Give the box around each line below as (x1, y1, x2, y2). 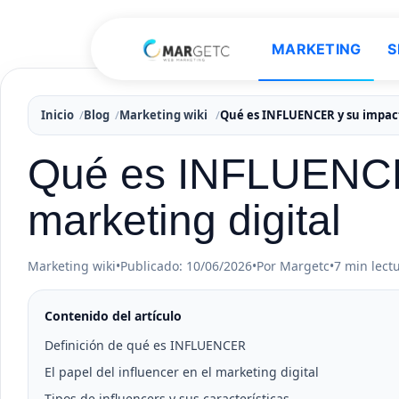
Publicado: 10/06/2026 (120, 257, 252, 274)
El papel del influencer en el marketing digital (45, 363, 319, 380)
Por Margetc (256, 257, 330, 274)
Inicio (41, 107, 74, 123)
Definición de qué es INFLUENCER (45, 337, 246, 354)
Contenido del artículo (45, 307, 182, 324)
